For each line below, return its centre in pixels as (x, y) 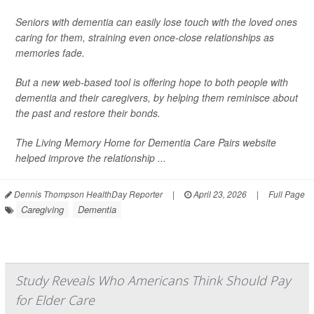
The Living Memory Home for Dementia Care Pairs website (146, 142)
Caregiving (42, 209)
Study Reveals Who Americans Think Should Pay (153, 280)
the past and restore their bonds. (88, 113)
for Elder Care (55, 300)
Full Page (287, 194)
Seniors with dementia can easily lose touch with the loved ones (156, 22)
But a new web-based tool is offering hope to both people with (152, 82)
